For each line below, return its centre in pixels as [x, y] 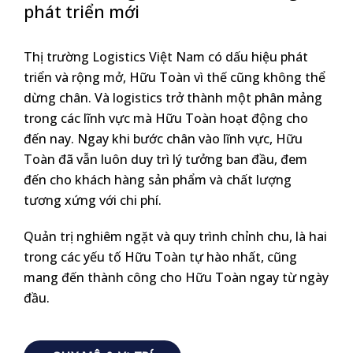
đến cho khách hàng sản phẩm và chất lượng [158, 179]
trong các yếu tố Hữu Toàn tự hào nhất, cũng [160, 257]
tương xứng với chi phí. [93, 200]
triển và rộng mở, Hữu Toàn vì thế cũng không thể [175, 77]
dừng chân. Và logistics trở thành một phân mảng [173, 97]
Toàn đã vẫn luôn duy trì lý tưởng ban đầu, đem [165, 159]
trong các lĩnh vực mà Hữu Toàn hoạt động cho [166, 118]
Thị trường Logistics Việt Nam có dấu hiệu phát [166, 56]
